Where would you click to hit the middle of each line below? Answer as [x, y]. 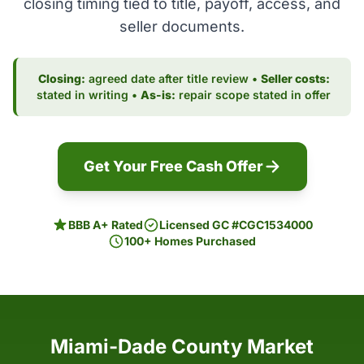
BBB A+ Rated [105, 225]
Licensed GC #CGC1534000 [236, 225]
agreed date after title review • [173, 78]
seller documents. [182, 26]
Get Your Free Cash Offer [173, 166]
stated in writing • [89, 95]
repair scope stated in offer [253, 95]
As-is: [158, 95]
